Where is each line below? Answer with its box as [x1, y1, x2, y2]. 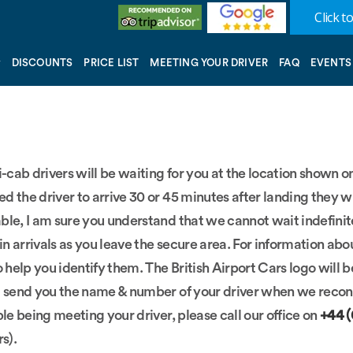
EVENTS [310, 57, 351, 68]
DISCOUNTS [11, 57, 73, 68]
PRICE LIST [84, 57, 139, 68]
